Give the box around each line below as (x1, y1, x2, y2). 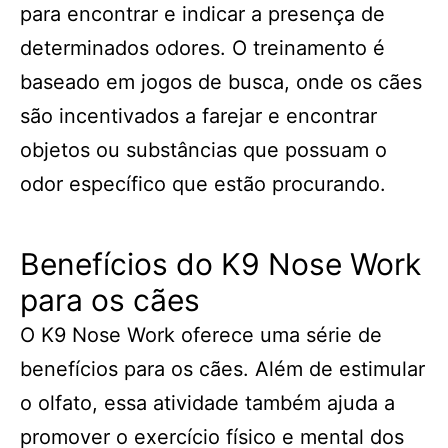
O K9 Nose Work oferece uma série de (20, 323, 382, 347)
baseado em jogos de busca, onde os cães (20, 70, 422, 94)
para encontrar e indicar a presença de (20, 2, 385, 26)
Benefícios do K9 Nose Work (20, 246, 421, 282)
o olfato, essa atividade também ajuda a (20, 391, 395, 415)
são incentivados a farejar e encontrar (20, 104, 377, 128)
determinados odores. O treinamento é (20, 36, 385, 60)
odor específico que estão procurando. (20, 172, 386, 196)
